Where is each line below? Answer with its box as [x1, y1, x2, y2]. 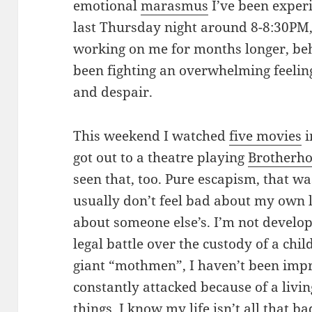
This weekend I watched [73, 127, 230, 146]
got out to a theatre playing [73, 148, 249, 167]
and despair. [73, 83, 153, 102]
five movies [229, 127, 302, 146]
